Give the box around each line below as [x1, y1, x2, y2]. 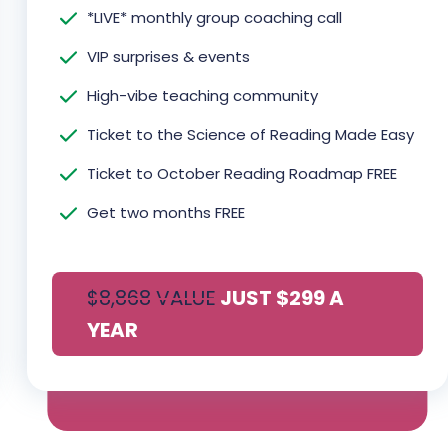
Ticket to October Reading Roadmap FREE [87, 163, 398, 185]
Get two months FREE [87, 202, 246, 224]
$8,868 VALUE [86, 284, 216, 313]
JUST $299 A [219, 284, 344, 313]
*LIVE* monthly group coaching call [87, 7, 343, 29]
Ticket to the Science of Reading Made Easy [87, 124, 415, 146]
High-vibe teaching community [87, 85, 319, 107]
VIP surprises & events [87, 46, 251, 68]
